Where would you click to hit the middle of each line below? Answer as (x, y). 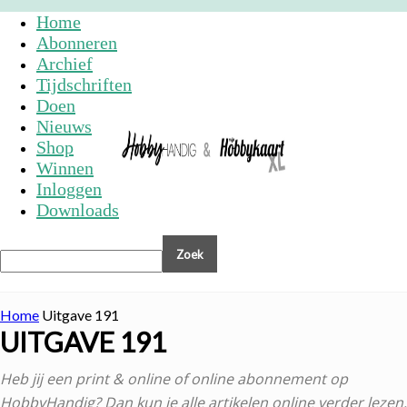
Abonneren (77, 43)
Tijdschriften (84, 84)
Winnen (65, 168)
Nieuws (64, 126)
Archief (65, 64)
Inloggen (69, 189)
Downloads (78, 210)
